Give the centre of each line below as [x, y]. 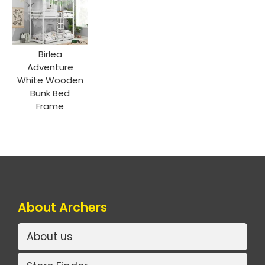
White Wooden [50, 80]
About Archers [62, 208]
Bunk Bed [50, 93]
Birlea [50, 54]
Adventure [50, 67]
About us [50, 236]
